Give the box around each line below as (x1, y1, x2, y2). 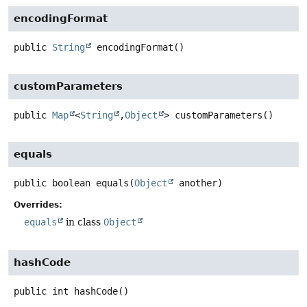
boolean (52, 177, 90, 189)
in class (63, 217, 103, 228)
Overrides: (14, 200, 62, 210)
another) (173, 177, 223, 189)
